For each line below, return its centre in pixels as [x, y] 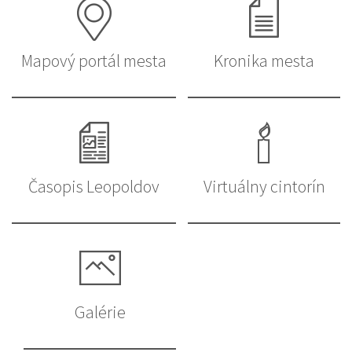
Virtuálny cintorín [264, 187]
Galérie [100, 312]
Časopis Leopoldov [94, 187]
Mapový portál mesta [94, 61]
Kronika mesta [264, 61]
